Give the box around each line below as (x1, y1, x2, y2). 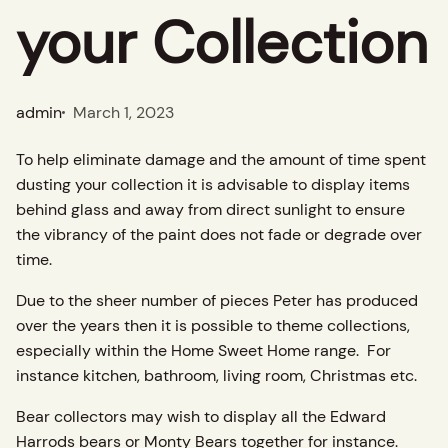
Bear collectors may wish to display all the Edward (16, 405, 386, 427)
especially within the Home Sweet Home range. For (16, 339, 391, 361)
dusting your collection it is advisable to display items (16, 173, 410, 195)
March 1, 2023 (73, 101, 174, 123)
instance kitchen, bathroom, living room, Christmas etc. (16, 364, 417, 386)
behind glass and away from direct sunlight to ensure (16, 198, 405, 220)
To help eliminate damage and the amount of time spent (16, 148, 426, 170)
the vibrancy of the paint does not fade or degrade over (16, 223, 422, 245)
